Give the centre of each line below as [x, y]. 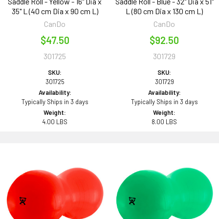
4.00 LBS [55, 122]
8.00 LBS [164, 122]
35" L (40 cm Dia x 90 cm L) [55, 11]
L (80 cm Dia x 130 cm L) [164, 11]
